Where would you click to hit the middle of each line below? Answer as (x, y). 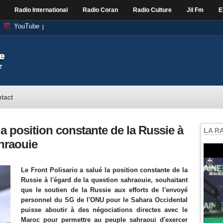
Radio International (41, 10)
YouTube (27, 26)
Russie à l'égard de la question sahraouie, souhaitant (104, 180)
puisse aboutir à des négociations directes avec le (104, 210)
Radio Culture (152, 10)
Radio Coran (100, 10)
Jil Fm (195, 10)
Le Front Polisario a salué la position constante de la (104, 170)
